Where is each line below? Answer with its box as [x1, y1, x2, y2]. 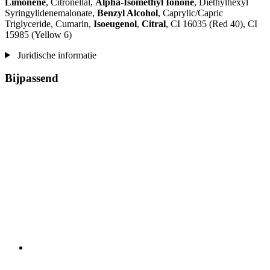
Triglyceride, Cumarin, [5, 18, 93, 29]
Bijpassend [5, 72, 58, 85]
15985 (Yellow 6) [5, 29, 72, 40]
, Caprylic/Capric [158, 7, 223, 18]
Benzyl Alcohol [97, 7, 158, 18]
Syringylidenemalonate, [5, 7, 97, 18]
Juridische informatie [14, 49, 96, 60]
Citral [142, 18, 166, 29]
